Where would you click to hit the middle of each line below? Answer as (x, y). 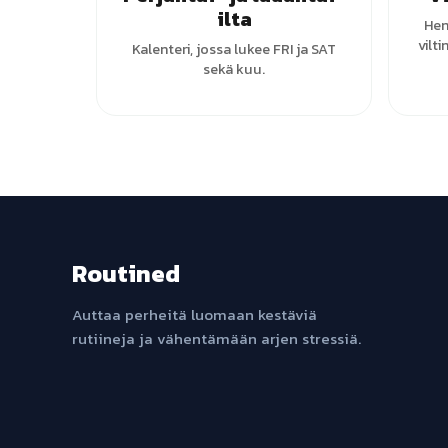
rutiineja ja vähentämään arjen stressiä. (216, 338)
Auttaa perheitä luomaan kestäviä (194, 314)
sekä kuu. (234, 69)
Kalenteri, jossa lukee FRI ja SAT (234, 49)
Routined (126, 273)
